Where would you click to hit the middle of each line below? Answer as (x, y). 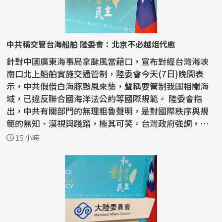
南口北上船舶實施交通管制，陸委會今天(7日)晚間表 (105, 74)
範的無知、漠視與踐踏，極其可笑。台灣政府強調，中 (108, 123)
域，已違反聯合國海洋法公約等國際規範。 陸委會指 (88, 99)
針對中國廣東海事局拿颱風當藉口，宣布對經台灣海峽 (108, 61)
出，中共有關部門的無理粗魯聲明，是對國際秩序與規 (108, 111)
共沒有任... (27, 136)
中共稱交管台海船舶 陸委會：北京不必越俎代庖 (91, 44)
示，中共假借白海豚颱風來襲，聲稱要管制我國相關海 (108, 86)
